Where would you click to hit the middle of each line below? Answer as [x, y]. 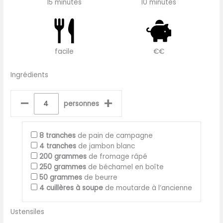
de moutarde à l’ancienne [148, 188]
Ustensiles [28, 212]
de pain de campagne [114, 135]
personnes [81, 104]
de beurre [100, 177]
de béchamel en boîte [125, 167]
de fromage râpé [117, 156]
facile [64, 51]
